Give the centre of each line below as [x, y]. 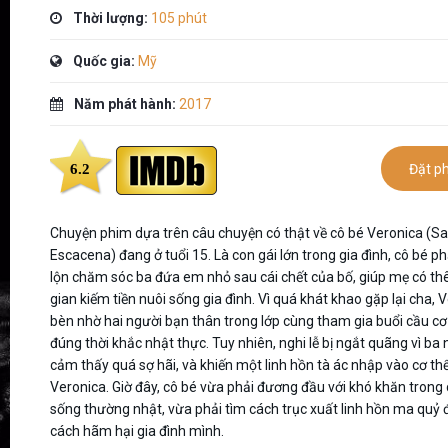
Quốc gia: [103, 61]
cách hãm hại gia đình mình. [136, 431]
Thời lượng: [108, 18]
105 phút [177, 18]
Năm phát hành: [124, 104]
